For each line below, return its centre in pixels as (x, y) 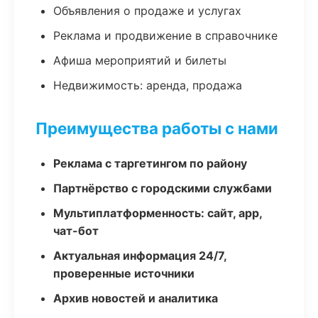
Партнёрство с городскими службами (163, 188)
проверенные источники (124, 273)
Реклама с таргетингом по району (150, 163)
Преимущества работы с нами (157, 128)
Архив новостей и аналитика (136, 298)
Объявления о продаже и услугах (147, 11)
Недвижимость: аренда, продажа (148, 85)
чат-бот (76, 231)
